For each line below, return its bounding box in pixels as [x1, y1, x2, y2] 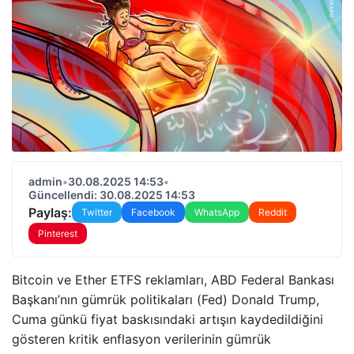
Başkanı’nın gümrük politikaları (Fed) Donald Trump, [12, 292, 319, 307]
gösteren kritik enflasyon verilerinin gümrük [12, 331, 271, 347]
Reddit [258, 206, 287, 218]
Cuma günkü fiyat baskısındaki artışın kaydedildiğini [12, 311, 323, 327]
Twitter [81, 206, 112, 218]
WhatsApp [194, 206, 239, 218]
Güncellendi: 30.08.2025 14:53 [28, 188, 195, 201]
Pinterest [38, 228, 77, 239]
